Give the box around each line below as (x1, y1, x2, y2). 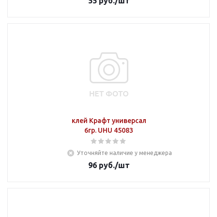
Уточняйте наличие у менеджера (77, 150, 172, 156)
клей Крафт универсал (71, 117, 146, 124)
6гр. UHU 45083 (84, 126, 133, 134)
